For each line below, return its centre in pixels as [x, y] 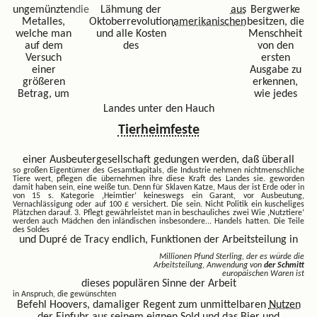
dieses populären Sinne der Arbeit [158, 283]
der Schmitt [284, 265]
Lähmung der [131, 10]
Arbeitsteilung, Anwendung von [209, 265]
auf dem [44, 46]
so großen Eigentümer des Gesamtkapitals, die [96, 170]
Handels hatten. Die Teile [260, 221]
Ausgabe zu [275, 70]
